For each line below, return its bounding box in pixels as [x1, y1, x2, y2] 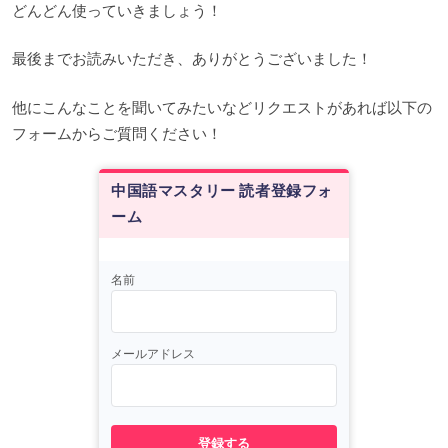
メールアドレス [111, 345, 195, 361]
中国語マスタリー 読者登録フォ [111, 181, 334, 201]
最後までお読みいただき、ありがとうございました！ [12, 49, 372, 69]
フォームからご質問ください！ [12, 123, 222, 143]
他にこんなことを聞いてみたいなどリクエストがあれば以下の [12, 97, 432, 117]
